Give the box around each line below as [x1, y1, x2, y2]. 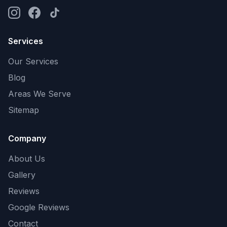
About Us [8, 154, 45, 164]
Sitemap [8, 105, 39, 115]
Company [8, 133, 46, 143]
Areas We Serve [8, 89, 71, 99]
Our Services [8, 56, 58, 66]
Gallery [8, 170, 35, 180]
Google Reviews [8, 202, 69, 212]
